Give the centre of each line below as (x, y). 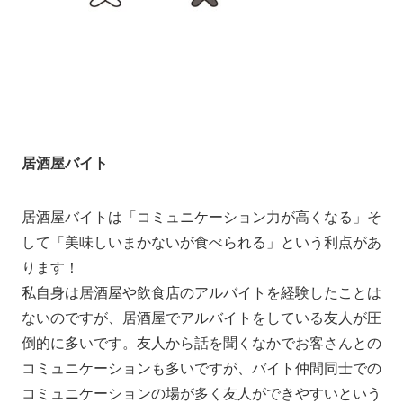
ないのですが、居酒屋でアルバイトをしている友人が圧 (201, 317)
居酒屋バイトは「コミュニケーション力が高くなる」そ (201, 216)
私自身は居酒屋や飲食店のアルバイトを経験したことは (201, 291)
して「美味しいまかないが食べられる (144, 241)
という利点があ (331, 241)
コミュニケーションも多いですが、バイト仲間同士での (201, 367)
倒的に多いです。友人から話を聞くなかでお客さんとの (201, 342)
